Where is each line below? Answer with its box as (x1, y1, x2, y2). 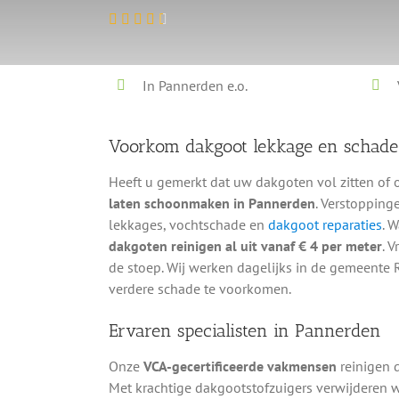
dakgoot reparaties (267, 215, 382, 233)
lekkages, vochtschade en (108, 215, 268, 233)
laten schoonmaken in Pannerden (108, 193, 315, 212)
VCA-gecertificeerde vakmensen (142, 357, 337, 376)
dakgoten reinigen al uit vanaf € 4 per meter (108, 236, 382, 255)
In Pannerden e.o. (142, 76, 248, 94)
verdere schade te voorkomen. (108, 279, 291, 297)
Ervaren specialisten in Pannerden (108, 319, 381, 341)
